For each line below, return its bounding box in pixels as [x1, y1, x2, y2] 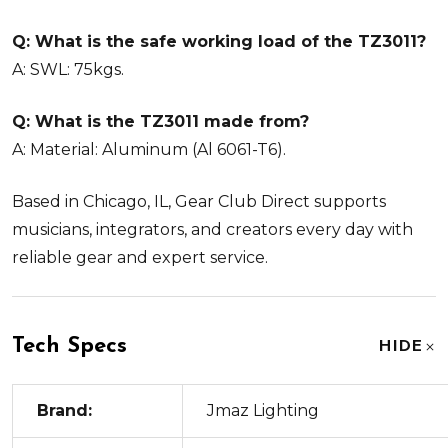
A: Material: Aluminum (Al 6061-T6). [12, 139, 286, 159]
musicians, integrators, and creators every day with [12, 219, 413, 239]
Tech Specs [12, 334, 127, 358]
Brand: [37, 400, 92, 420]
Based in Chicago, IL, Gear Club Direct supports [12, 191, 386, 211]
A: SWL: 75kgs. [12, 59, 124, 79]
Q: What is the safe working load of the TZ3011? [12, 31, 426, 51]
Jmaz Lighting [207, 400, 319, 420]
